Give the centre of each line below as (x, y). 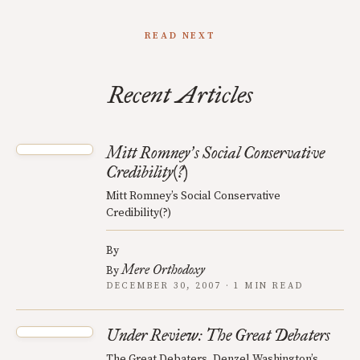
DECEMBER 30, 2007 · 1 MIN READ (205, 286)
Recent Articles (180, 95)
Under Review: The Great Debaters (218, 335)
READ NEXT (180, 36)
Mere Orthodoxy (163, 270)
